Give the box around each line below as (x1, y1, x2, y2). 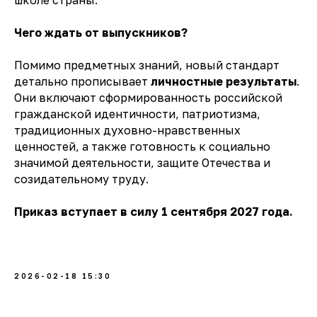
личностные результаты (151, 74, 296, 89)
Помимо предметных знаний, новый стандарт (14, 58, 279, 73)
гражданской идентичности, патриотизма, (14, 107, 260, 122)
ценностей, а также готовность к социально (14, 139, 270, 154)
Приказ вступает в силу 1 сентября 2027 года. (14, 204, 293, 219)
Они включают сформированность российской (14, 91, 282, 105)
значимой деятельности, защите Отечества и (14, 156, 270, 171)
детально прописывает (14, 74, 151, 89)
